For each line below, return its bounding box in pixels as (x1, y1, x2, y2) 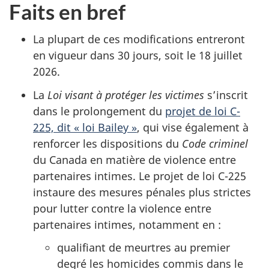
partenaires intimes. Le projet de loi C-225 (33, 168, 246, 183)
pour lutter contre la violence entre (33, 201, 211, 216)
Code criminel (182, 136, 248, 151)
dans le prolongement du (33, 103, 165, 118)
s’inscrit (204, 87, 248, 102)
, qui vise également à (137, 119, 249, 134)
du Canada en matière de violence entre (33, 152, 236, 167)
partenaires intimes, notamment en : (33, 217, 221, 232)
